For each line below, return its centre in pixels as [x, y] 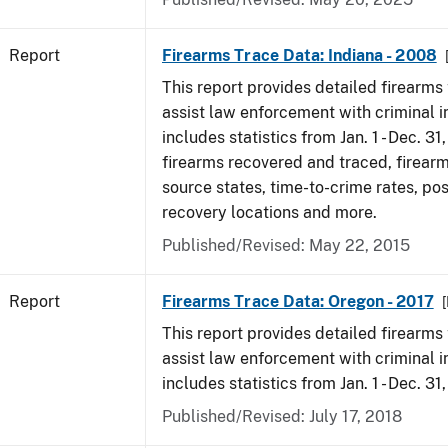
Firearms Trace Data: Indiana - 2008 [299, 55]
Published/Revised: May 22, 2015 [286, 245]
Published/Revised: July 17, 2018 [282, 416]
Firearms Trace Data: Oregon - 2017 [298, 301]
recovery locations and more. [271, 212]
